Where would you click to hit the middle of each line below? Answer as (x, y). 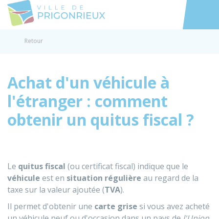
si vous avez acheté (174, 206)
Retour (34, 41)
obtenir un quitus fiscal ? (101, 120)
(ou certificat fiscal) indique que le (128, 166)
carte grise (116, 206)
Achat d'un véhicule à (88, 82)
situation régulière (104, 178)
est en (53, 178)
